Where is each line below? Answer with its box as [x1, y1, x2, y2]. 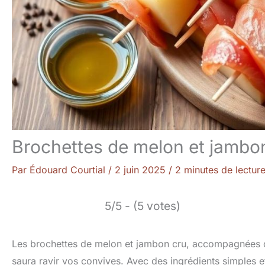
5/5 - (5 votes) [105, 198, 180, 213]
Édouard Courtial [30, 163, 108, 176]
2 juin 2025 [115, 163, 169, 176]
